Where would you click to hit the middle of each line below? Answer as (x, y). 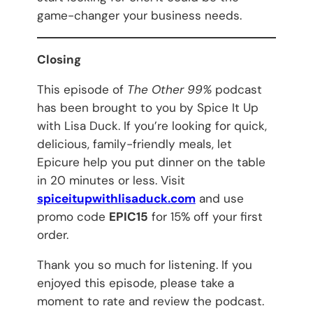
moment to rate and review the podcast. (150, 301)
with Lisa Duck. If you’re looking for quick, (152, 125)
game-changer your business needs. (139, 16)
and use (219, 198)
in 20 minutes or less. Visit (111, 180)
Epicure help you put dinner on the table (151, 162)
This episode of (82, 89)
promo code (73, 216)
